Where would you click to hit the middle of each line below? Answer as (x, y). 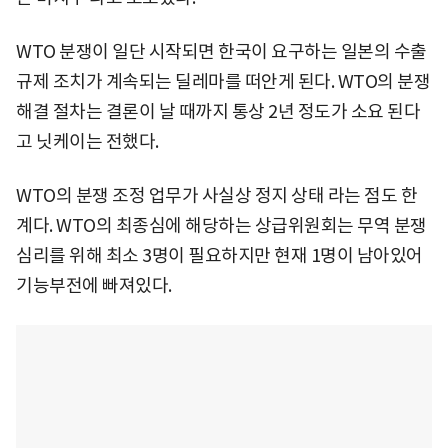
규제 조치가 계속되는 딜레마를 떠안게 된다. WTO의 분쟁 (223, 82)
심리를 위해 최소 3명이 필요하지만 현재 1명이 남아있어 (219, 256)
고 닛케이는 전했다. (87, 142)
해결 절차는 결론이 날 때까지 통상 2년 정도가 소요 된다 (218, 112)
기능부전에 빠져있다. (94, 286)
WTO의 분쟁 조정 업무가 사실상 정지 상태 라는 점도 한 (216, 196)
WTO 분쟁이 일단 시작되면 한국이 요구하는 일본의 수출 (221, 52)
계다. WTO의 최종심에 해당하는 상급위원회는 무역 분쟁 (221, 226)
